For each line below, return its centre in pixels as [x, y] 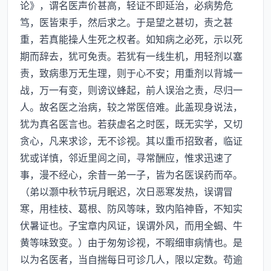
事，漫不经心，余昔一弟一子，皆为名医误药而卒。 [131, 174]
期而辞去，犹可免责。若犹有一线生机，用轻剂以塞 [131, 56]
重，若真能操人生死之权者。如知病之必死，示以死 [131, 39]
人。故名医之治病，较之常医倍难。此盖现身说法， [131, 106]
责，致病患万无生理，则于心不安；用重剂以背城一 [131, 73]
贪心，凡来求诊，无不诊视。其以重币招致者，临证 [131, 140]
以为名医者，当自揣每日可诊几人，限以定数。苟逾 [131, 259]
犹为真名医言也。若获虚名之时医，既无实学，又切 [131, 123]
